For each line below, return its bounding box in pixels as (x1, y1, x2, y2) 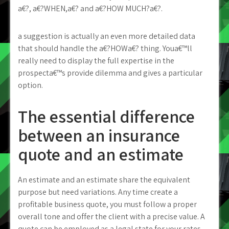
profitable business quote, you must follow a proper (18, 199, 197, 210)
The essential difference (18, 105, 195, 128)
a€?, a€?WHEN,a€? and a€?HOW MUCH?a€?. (18, 3, 163, 14)
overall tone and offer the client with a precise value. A (18, 211, 205, 222)
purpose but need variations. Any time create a (18, 187, 178, 197)
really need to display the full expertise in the (18, 55, 174, 66)
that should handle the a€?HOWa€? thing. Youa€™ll (18, 43, 192, 54)
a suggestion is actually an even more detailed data (18, 31, 195, 41)
